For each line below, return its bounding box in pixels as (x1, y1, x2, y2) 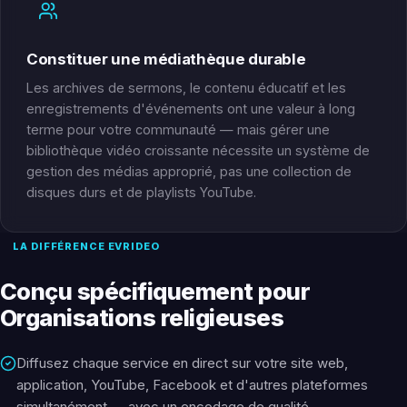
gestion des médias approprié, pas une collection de (26, 164, 352, 180)
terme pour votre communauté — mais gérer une (26, 122, 330, 138)
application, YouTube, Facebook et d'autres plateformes (16, 376, 368, 394)
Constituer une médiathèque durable (26, 50, 306, 69)
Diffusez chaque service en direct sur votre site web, (16, 354, 348, 372)
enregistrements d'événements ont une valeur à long (26, 101, 355, 117)
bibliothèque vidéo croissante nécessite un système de (26, 143, 370, 159)
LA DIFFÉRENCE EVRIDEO (13, 240, 160, 253)
